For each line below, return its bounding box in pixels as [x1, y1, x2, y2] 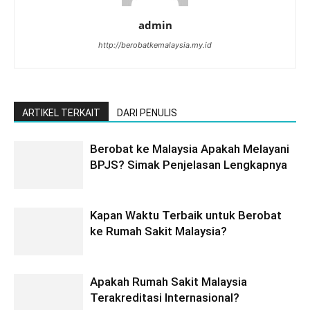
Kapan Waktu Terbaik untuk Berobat [90, 208, 282, 222]
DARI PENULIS [117, 107, 177, 118]
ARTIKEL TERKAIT [22, 107, 100, 118]
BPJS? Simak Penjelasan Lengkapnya [90, 157, 287, 172]
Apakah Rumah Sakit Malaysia [90, 274, 247, 289]
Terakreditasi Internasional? [90, 290, 239, 304]
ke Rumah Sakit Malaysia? [90, 224, 227, 238]
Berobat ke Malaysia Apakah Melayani [90, 141, 289, 156]
